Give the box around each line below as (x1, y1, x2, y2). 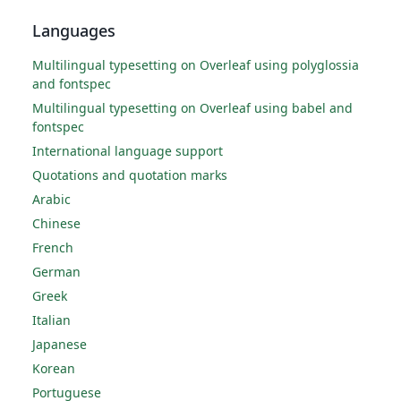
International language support (32, 142, 223, 159)
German (32, 263, 81, 280)
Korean (32, 360, 75, 377)
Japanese (32, 336, 87, 353)
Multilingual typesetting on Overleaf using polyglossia (32, 56, 359, 73)
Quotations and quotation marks (32, 166, 227, 183)
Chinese (32, 215, 81, 232)
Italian (32, 311, 71, 328)
